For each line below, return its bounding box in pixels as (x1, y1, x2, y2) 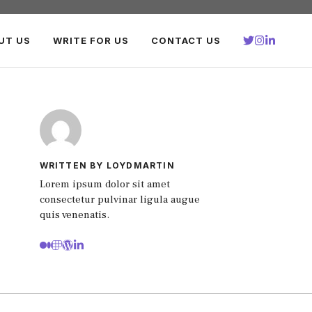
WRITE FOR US (53, 35, 130, 46)
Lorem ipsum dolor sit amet (39, 178, 170, 191)
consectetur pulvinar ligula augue (39, 193, 200, 206)
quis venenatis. (39, 208, 112, 221)
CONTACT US (151, 35, 221, 46)
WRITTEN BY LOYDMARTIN (39, 160, 175, 171)
